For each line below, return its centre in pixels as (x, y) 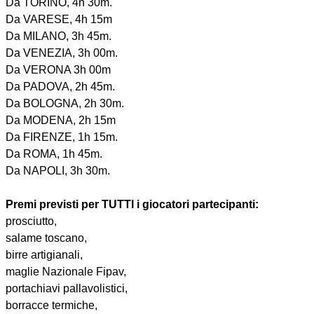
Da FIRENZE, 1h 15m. (62, 137)
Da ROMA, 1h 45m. (54, 154)
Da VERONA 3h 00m (58, 70)
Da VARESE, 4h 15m (59, 20)
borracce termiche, (52, 306)
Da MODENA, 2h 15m (61, 121)
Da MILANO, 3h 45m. (59, 36)
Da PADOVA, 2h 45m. (60, 87)
